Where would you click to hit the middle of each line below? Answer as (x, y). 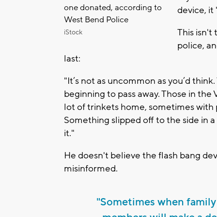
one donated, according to (113, 8)
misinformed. (91, 169)
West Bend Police (96, 20)
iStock (73, 33)
